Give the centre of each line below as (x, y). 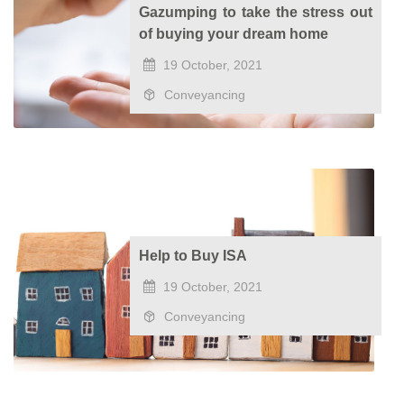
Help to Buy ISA (193, 256)
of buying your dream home (234, 34)
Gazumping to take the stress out (256, 12)
